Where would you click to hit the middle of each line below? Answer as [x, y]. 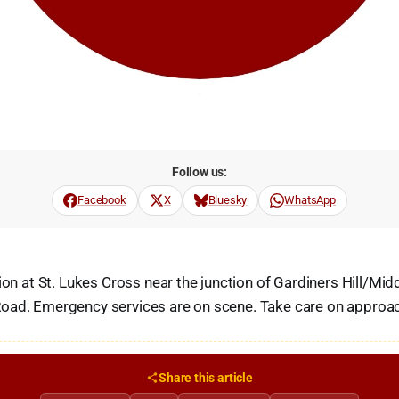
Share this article [206, 377]
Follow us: [199, 172]
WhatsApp [310, 200]
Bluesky [228, 200]
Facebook [102, 200]
